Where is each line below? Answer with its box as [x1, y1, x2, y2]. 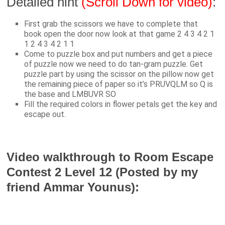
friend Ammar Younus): [7, 180, 140, 194]
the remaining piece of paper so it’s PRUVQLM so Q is [24, 79, 213, 89]
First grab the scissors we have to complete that [24, 19, 198, 29]
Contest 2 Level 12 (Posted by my [7, 165, 198, 179]
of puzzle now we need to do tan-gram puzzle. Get [24, 59, 203, 69]
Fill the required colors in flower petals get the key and [24, 99, 217, 109]
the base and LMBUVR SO [24, 89, 117, 99]
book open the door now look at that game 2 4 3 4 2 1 [24, 29, 215, 39]
